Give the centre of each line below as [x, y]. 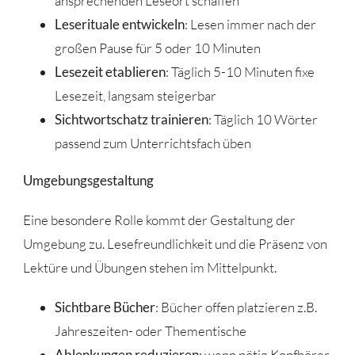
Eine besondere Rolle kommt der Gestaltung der [159, 219]
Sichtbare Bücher [105, 307]
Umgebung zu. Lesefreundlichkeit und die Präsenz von [175, 243]
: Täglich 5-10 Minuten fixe [240, 71]
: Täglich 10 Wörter [263, 119]
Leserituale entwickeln [119, 24]
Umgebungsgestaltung [88, 180]
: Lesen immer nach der [250, 24]
